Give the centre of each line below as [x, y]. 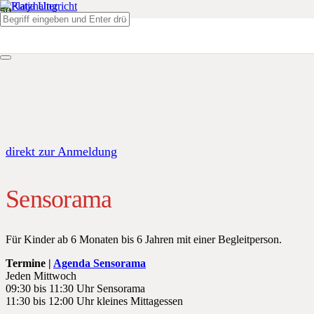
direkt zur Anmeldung [61, 151]
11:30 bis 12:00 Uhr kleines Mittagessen [94, 301]
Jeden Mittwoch [41, 275]
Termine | [29, 263]
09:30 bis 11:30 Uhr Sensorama [75, 288]
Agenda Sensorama [100, 263]
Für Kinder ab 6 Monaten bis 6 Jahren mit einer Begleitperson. [144, 239]
